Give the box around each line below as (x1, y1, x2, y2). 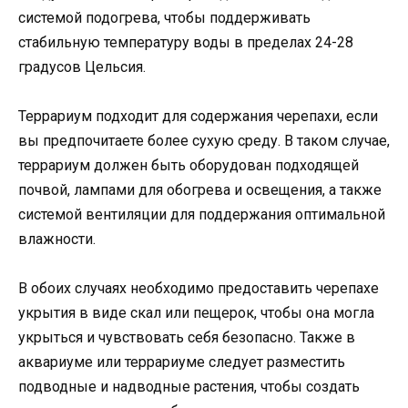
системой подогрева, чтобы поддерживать (18, 8, 311, 26)
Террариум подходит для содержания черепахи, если (18, 107, 378, 125)
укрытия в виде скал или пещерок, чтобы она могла (18, 303, 374, 321)
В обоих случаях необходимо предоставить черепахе (18, 279, 379, 297)
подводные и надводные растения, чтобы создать (18, 377, 360, 395)
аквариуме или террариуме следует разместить (18, 352, 345, 371)
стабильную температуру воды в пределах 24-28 (18, 33, 353, 51)
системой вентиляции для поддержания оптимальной (18, 205, 385, 223)
